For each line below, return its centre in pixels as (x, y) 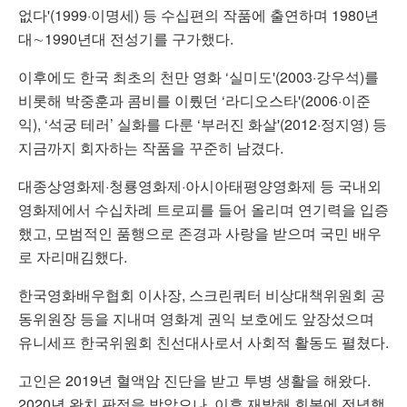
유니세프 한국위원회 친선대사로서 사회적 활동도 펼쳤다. (203, 342)
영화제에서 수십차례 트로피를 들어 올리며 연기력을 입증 (203, 209)
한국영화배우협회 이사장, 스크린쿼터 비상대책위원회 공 (202, 294)
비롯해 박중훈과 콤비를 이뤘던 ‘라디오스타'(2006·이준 (194, 100)
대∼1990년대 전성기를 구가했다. (126, 38)
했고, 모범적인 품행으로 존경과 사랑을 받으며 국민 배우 (200, 233)
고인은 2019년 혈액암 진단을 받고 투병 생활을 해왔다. (194, 380)
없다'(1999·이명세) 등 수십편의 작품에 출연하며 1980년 (199, 15)
